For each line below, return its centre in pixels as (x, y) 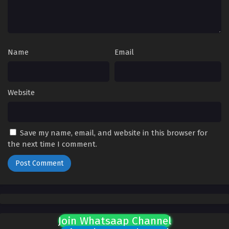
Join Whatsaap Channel (114, 221)
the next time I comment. (52, 144)
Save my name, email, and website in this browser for (114, 133)
